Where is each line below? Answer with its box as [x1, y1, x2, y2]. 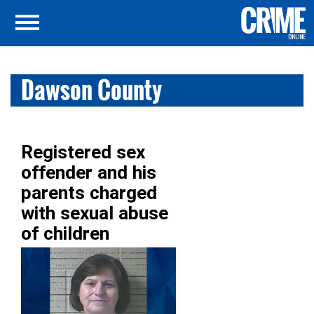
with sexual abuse [21, 203, 168, 224]
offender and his [21, 162, 156, 183]
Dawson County [21, 73, 162, 107]
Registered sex [21, 142, 145, 163]
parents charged [21, 182, 157, 203]
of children [21, 223, 109, 244]
